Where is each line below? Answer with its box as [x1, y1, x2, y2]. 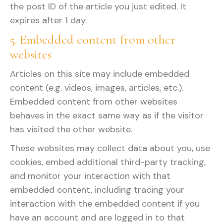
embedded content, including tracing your [10, 184, 184, 196]
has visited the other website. [10, 123, 132, 135]
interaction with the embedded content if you [10, 198, 200, 210]
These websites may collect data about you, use [10, 142, 210, 154]
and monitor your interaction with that [10, 170, 170, 182]
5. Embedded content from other [10, 32, 175, 47]
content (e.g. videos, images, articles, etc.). [10, 82, 183, 94]
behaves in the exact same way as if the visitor [10, 110, 204, 121]
